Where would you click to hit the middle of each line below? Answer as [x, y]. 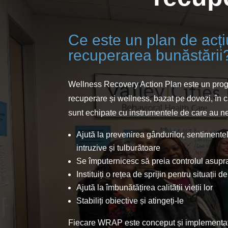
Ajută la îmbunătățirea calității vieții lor [145, 187]
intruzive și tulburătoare [119, 148]
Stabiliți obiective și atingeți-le [130, 201]
